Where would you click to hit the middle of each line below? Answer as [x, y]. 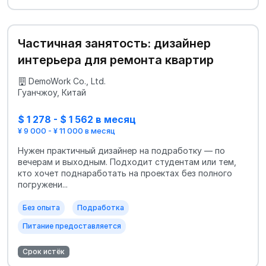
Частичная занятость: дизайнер [114, 43]
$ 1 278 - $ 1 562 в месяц [77, 119]
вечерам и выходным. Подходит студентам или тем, [127, 162]
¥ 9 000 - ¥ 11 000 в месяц [66, 131]
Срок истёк [44, 252]
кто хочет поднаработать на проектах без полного [125, 173]
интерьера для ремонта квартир [116, 60]
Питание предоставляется [72, 226]
